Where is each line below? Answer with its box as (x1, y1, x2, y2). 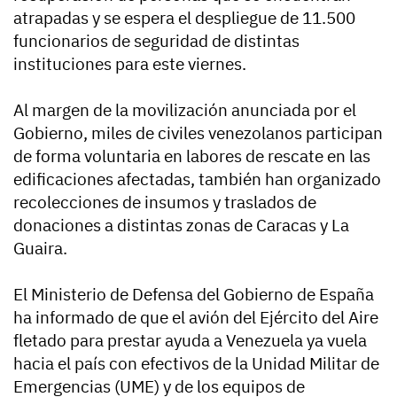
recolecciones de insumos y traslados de (13, 191, 316, 214)
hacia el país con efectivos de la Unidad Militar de (13, 353, 379, 375)
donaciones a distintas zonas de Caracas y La (13, 214, 349, 237)
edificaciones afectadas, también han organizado (13, 168, 381, 191)
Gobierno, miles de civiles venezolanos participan (13, 122, 383, 144)
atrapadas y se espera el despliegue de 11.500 (13, 7, 355, 29)
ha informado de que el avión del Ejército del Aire (13, 307, 378, 329)
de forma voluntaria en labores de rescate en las (13, 145, 370, 167)
